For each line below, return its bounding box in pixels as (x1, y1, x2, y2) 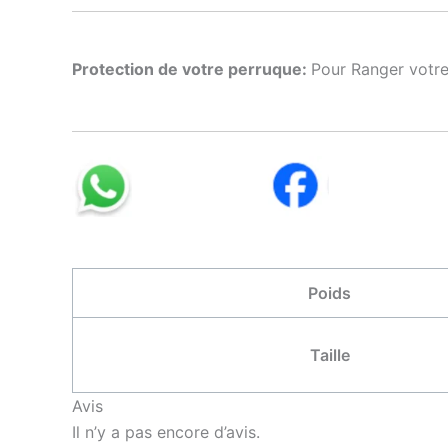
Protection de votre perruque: (72, 59, 311, 80)
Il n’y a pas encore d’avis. (72, 422, 260, 443)
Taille (309, 345, 350, 366)
